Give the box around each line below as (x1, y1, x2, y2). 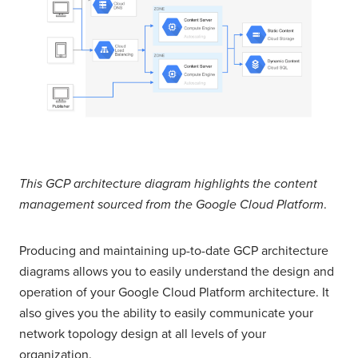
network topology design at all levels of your (19, 325, 266, 342)
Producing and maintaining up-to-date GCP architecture (19, 242, 328, 259)
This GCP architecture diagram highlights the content (19, 175, 317, 192)
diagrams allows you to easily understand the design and (19, 263, 334, 280)
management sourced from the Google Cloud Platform (19, 196, 324, 213)
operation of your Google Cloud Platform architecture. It (19, 284, 329, 300)
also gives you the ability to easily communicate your (19, 304, 313, 321)
